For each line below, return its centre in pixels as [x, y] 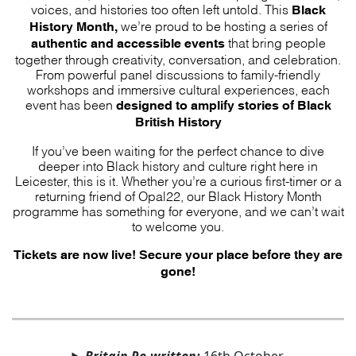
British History [178, 122]
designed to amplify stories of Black [223, 105]
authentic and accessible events [128, 43]
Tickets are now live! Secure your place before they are [178, 254]
